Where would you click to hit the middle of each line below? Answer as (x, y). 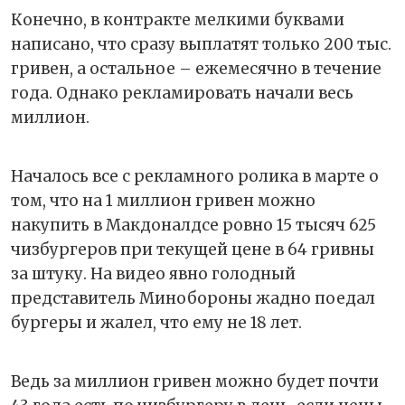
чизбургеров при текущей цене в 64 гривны (193, 249)
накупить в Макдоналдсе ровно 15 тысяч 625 (193, 225)
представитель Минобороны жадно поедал (193, 298)
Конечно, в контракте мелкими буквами (178, 19)
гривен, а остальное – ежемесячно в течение (196, 68)
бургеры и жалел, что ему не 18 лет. (158, 322)
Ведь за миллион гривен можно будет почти (195, 381)
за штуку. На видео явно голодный (153, 273)
